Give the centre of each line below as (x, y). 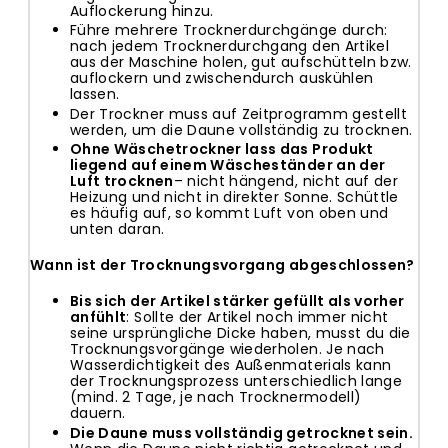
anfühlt (98, 317)
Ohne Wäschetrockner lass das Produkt (222, 149)
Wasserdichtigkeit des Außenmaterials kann (231, 365)
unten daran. (117, 229)
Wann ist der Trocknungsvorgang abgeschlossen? (222, 265)
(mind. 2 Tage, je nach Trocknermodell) (216, 397)
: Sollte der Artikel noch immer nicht (257, 317)
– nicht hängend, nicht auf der (286, 181)
